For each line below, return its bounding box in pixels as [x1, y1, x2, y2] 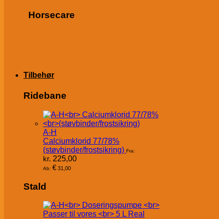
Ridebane [23, 90, 66, 101]
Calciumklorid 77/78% [43, 136, 119, 145]
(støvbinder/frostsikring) [43, 145, 124, 154]
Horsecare [28, 9, 75, 20]
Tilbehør [23, 71, 54, 80]
